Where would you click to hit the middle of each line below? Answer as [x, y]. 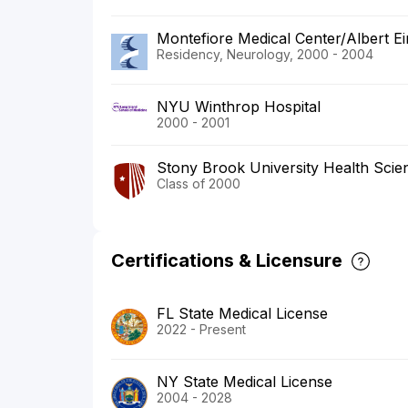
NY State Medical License [245, 381]
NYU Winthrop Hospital [239, 106]
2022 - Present [201, 329]
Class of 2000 [199, 183]
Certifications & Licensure [227, 260]
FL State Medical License [242, 313]
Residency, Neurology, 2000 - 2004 [265, 54]
